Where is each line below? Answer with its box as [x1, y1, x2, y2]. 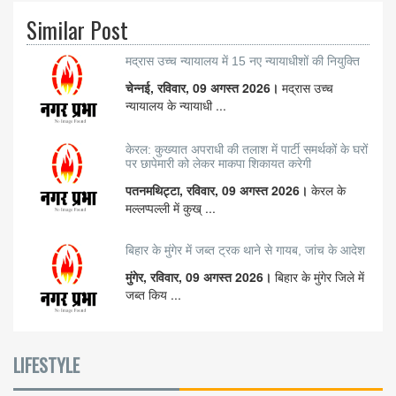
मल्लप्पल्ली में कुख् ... [126, 199, 216, 217]
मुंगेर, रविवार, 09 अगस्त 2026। [126, 268, 275, 286]
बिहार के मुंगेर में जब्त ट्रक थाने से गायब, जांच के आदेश [126, 243, 365, 258]
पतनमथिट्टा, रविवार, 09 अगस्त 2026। [126, 181, 311, 200]
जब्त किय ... [126, 286, 181, 304]
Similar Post [27, 13, 128, 47]
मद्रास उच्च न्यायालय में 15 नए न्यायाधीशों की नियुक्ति [126, 54, 360, 69]
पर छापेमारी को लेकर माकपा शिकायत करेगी [126, 156, 311, 171]
